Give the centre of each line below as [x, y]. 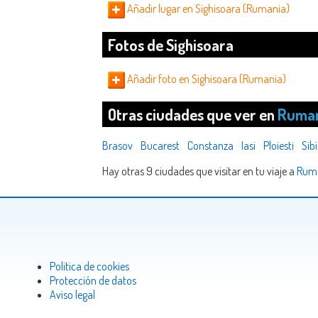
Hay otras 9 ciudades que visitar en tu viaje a [199, 171]
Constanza [210, 146]
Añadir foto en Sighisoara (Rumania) [205, 78]
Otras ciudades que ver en [193, 115]
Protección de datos [93, 280]
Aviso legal [72, 295]
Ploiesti [279, 146]
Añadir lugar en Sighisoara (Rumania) [207, 9]
